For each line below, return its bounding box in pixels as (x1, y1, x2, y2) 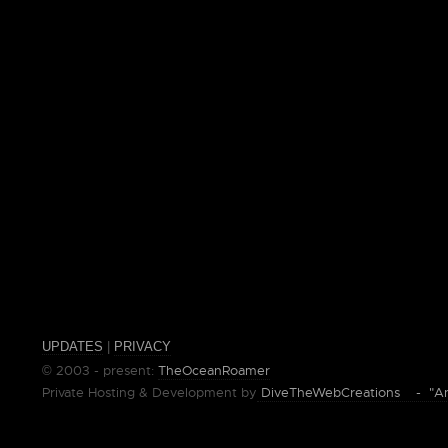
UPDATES (42, 339, 103, 354)
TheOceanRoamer (158, 362, 270, 379)
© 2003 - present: (42, 362, 158, 379)
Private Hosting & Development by (42, 384, 257, 401)
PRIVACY (114, 339, 171, 354)
